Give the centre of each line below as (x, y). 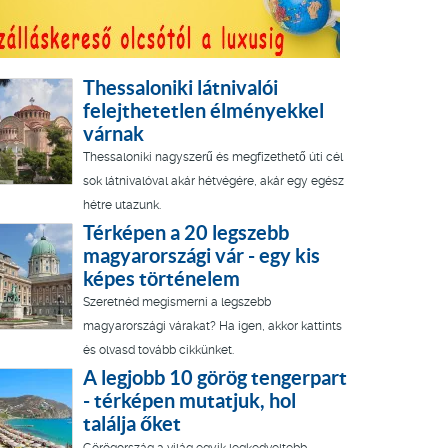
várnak (113, 134)
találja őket (132, 424)
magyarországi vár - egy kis (201, 256)
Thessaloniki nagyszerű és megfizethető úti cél (213, 157)
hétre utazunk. (122, 205)
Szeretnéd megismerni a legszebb (177, 302)
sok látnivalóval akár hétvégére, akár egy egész (213, 181)
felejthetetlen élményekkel (203, 111)
